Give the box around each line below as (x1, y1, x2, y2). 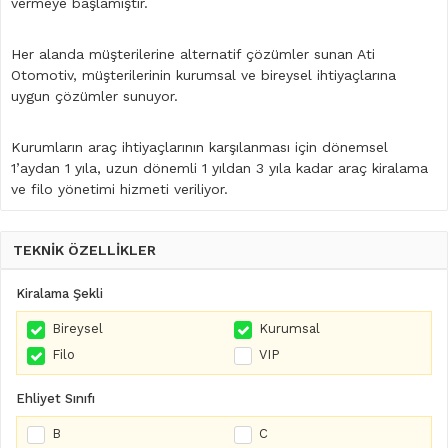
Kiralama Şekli (16, 286, 103, 302)
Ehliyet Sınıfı (16, 391, 95, 407)
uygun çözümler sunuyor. (11, 88, 183, 105)
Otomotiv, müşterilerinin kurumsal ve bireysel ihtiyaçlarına (11, 67, 396, 84)
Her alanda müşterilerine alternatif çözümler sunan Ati (11, 46, 375, 63)
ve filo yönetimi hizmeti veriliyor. (11, 181, 233, 198)
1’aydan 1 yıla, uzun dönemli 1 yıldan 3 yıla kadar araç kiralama (11, 160, 428, 177)
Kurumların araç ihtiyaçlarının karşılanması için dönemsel (11, 139, 388, 156)
